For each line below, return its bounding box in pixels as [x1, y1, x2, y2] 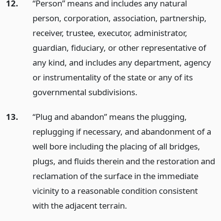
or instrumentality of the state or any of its [32, 71, 193, 83]
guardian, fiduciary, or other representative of [32, 41, 206, 53]
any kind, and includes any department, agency [32, 56, 211, 68]
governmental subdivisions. [32, 86, 138, 98]
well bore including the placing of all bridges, [32, 141, 200, 152]
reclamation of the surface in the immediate [32, 170, 198, 182]
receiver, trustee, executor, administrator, [32, 27, 187, 38]
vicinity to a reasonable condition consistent [32, 185, 198, 197]
